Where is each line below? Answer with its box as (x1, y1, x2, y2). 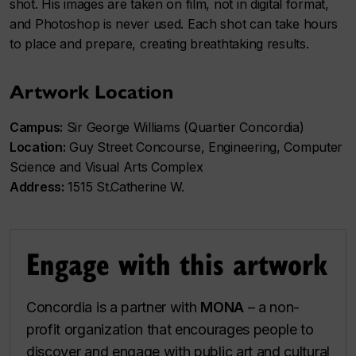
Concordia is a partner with (26, 298, 201, 315)
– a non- (243, 298, 300, 315)
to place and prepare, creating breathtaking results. (10, 35, 309, 52)
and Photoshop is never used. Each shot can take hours (10, 15, 339, 32)
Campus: (10, 118, 64, 135)
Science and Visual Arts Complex (10, 158, 203, 175)
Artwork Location (10, 79, 173, 104)
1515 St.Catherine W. (64, 178, 184, 195)
